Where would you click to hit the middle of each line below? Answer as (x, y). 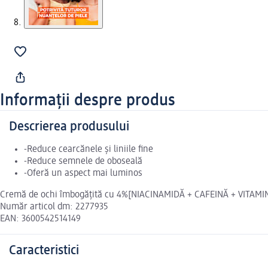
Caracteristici (44, 251)
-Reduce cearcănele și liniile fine (89, 150)
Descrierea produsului (69, 127)
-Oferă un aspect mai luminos (83, 174)
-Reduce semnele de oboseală (83, 162)
